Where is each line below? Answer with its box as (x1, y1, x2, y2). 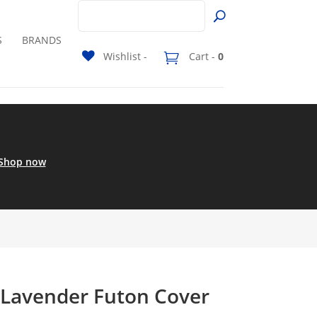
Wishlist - (103, 50, 147, 64)
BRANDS (21, 33, 62, 47)
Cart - (186, 50, 218, 64)
